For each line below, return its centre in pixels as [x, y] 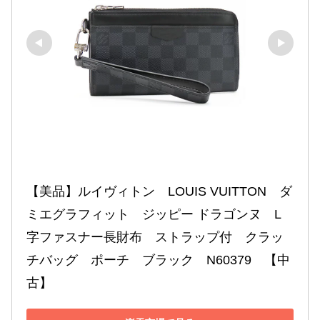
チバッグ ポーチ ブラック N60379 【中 [158, 260]
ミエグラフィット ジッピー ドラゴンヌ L [154, 215]
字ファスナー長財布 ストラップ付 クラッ [155, 237]
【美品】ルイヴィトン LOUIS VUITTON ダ [159, 192]
